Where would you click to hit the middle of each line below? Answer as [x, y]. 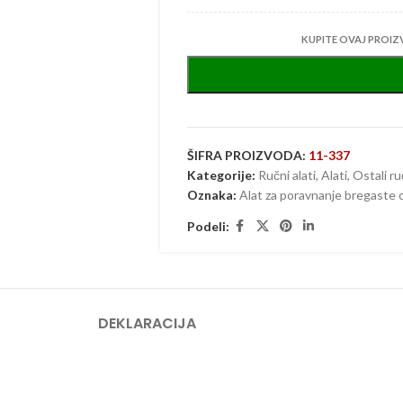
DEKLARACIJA [147, 323]
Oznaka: [211, 195]
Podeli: [208, 226]
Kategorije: [221, 175]
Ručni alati [287, 175]
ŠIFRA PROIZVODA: [247, 155]
